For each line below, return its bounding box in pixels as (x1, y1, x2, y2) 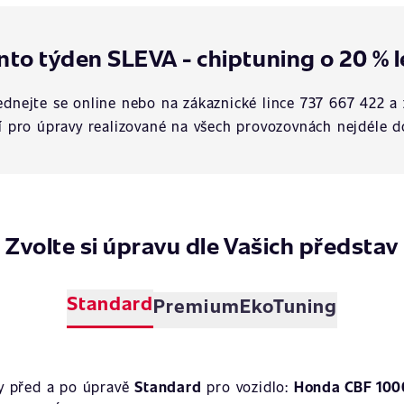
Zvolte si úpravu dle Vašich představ (5, 229, 399, 261)
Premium (153, 292, 240, 318)
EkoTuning (239, 292, 338, 318)
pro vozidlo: (201, 377, 294, 396)
